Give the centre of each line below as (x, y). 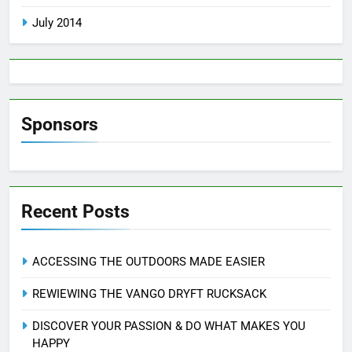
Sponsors (60, 124)
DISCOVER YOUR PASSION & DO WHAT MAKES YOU (169, 326)
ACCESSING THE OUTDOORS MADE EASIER (148, 261)
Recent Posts (75, 211)
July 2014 (57, 22)
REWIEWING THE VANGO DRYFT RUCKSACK (149, 293)
